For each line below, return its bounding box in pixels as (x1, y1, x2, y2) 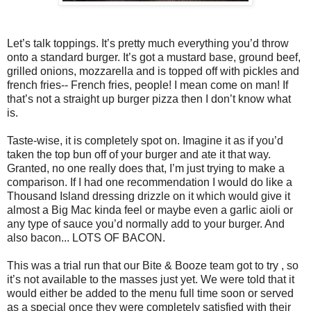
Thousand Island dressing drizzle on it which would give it (7, 190, 290, 203)
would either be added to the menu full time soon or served (7, 287, 294, 300)
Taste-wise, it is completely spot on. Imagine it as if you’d (7, 135, 283, 147)
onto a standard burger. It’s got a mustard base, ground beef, (7, 51, 301, 64)
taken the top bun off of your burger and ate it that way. (7, 149, 271, 161)
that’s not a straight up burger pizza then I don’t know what (7, 93, 291, 106)
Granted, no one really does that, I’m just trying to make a (7, 162, 285, 175)
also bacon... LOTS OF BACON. (7, 232, 165, 244)
